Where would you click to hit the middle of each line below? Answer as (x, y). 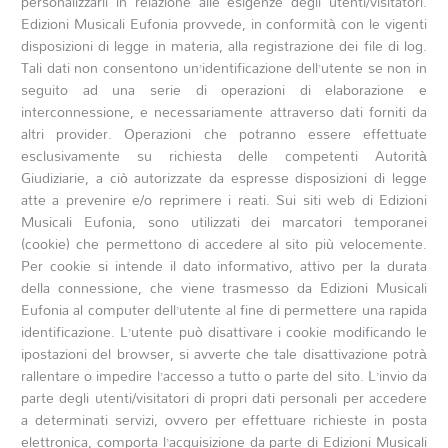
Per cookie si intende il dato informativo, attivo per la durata (224, 265)
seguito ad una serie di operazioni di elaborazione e (224, 89)
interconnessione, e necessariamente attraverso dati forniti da (224, 111)
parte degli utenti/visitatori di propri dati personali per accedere (224, 397)
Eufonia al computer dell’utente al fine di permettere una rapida (224, 309)
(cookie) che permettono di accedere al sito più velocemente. (224, 243)
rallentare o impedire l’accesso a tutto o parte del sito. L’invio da (224, 375)
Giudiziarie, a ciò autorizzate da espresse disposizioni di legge (224, 177)
